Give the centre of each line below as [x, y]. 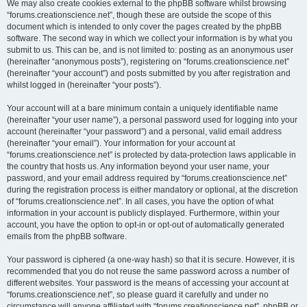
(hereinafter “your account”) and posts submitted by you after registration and [149, 73]
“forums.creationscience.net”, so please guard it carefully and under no [138, 295]
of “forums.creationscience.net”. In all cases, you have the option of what [140, 201]
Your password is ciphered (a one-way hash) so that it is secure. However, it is [151, 260]
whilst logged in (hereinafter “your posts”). [84, 85]
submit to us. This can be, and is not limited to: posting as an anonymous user [150, 50]
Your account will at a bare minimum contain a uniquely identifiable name [143, 108]
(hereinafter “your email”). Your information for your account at [121, 143]
